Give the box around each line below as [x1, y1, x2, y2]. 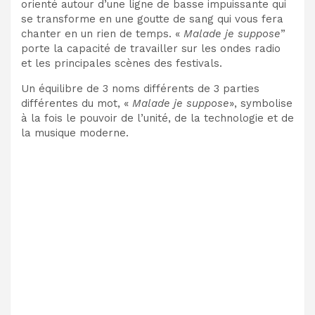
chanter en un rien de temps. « [21, 27, 184, 40]
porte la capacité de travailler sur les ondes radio [21, 41, 281, 55]
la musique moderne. [21, 126, 129, 139]
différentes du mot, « [21, 96, 132, 110]
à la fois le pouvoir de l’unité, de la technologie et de [21, 111, 294, 124]
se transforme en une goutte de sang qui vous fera [21, 12, 283, 25]
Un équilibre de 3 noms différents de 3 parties [21, 82, 259, 95]
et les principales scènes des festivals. [21, 56, 222, 70]
